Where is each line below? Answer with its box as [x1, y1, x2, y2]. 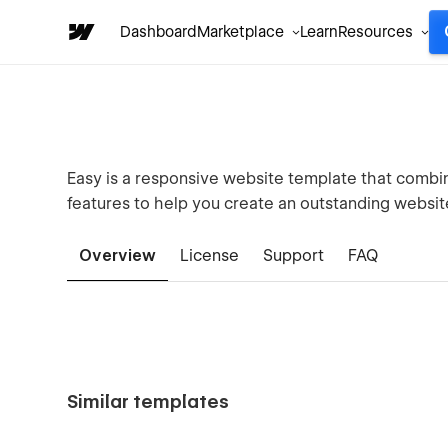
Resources [338, 23, 413, 41]
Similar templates [67, 391, 230, 412]
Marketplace [197, 23, 284, 41]
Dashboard [120, 23, 197, 41]
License [180, 246, 240, 265]
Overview [79, 246, 157, 265]
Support [263, 246, 325, 265]
